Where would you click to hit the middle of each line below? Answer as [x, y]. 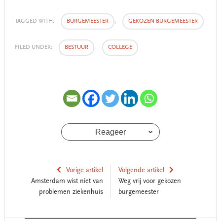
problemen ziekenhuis [71, 192]
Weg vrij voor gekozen [149, 181]
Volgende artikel [141, 170]
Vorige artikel [84, 170]
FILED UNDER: [34, 47]
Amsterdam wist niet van [67, 181]
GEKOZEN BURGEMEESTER [163, 21]
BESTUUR [76, 47]
